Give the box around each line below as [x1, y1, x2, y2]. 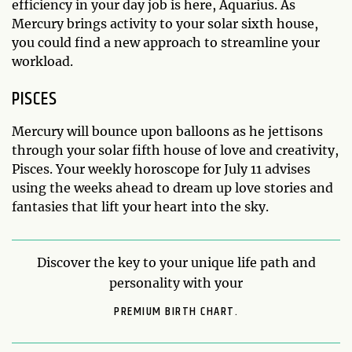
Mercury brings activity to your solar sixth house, [12, 15, 318, 31]
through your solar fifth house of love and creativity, [12, 141, 339, 158]
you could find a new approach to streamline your [12, 34, 320, 50]
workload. [12, 53, 73, 69]
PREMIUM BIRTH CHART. [114, 301, 238, 321]
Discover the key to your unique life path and [36, 254, 316, 270]
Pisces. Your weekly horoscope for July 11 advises [12, 160, 310, 177]
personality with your [109, 274, 243, 291]
